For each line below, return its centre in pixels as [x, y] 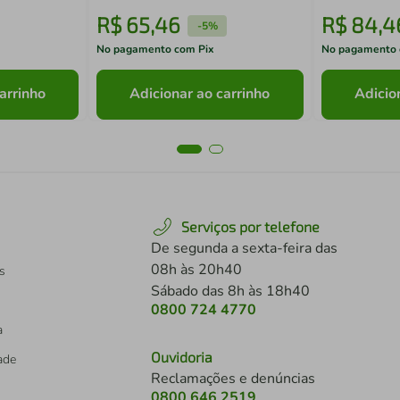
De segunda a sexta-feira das [244, 248]
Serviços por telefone [250, 226]
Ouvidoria [182, 357]
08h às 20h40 [196, 270]
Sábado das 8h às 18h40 [230, 291]
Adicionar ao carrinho [200, 94]
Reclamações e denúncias [233, 379]
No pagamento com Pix [156, 49]
